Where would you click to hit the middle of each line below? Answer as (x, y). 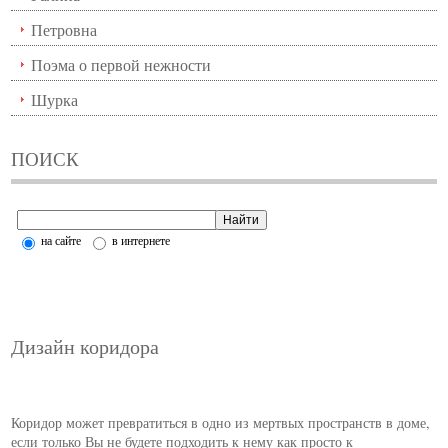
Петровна (64, 29)
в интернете (140, 239)
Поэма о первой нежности (121, 64)
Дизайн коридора (85, 346)
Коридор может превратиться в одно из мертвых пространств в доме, (221, 423)
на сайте (60, 239)
